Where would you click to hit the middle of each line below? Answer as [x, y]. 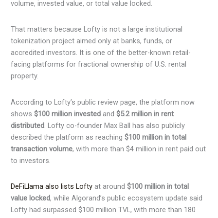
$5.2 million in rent [145, 114]
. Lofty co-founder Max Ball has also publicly [115, 125]
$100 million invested [68, 114]
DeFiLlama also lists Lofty [52, 186]
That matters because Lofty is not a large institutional [97, 29]
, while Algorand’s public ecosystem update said [127, 198]
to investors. [31, 160]
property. [25, 76]
